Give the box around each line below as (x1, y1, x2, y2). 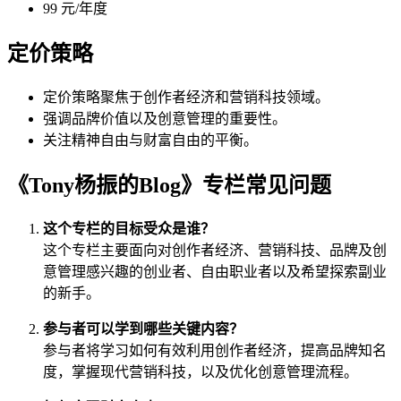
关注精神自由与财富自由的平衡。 (43, 132, 258, 149)
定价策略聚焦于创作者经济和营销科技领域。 (43, 90, 329, 106)
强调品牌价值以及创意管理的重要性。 (43, 111, 286, 127)
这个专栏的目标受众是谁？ (43, 220, 215, 236)
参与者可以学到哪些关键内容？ (43, 320, 243, 337)
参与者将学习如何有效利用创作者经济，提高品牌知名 (43, 342, 387, 358)
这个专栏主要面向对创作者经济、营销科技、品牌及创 (43, 242, 387, 258)
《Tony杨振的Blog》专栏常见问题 (7, 173, 331, 197)
